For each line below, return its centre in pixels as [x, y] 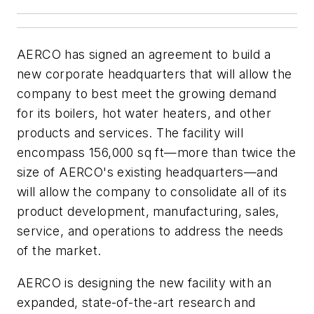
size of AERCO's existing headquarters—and [148, 172]
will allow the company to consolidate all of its [152, 192]
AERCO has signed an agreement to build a [144, 54]
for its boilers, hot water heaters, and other [144, 113]
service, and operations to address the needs [150, 231]
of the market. [59, 251]
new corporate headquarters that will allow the [155, 74]
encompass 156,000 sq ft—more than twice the [157, 152]
